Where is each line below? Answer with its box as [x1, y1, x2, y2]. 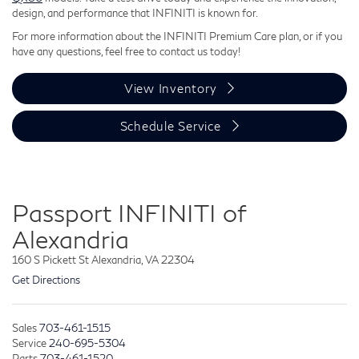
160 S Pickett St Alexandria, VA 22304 [12, 253, 195, 267]
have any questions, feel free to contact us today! [12, 44, 240, 58]
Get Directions [12, 272, 80, 286]
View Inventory [123, 81, 217, 96]
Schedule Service [119, 118, 221, 133]
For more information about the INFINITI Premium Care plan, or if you [12, 29, 342, 42]
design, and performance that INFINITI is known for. [12, 6, 258, 19]
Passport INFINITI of [12, 198, 246, 228]
